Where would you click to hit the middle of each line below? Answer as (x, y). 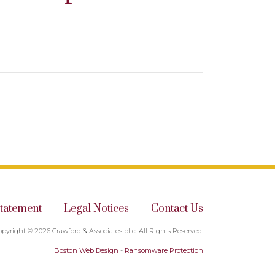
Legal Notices (96, 209)
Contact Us (177, 209)
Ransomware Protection (164, 250)
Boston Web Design (86, 250)
